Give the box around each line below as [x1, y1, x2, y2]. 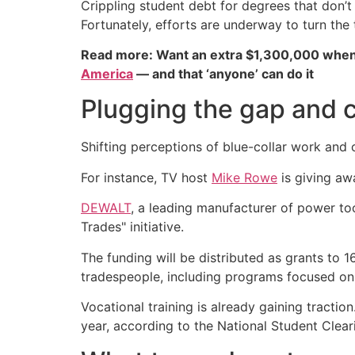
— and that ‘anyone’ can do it [133, 66, 314, 82]
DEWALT [81, 200, 131, 216]
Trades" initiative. [81, 219, 184, 235]
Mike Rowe [212, 169, 277, 185]
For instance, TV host [81, 169, 212, 185]
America [81, 66, 133, 82]
